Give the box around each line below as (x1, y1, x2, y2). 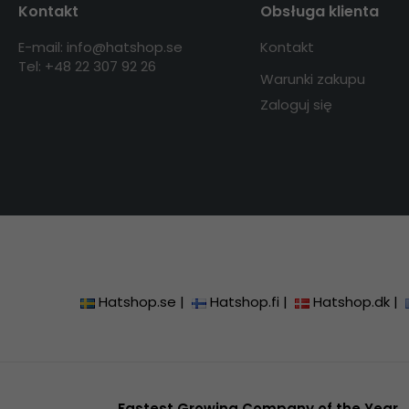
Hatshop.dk (313, 292, 391, 312)
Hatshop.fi (210, 292, 280, 312)
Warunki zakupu (259, 69, 365, 89)
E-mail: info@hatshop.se (18, 37, 183, 58)
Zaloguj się (259, 95, 332, 115)
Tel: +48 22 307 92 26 (18, 57, 156, 77)
